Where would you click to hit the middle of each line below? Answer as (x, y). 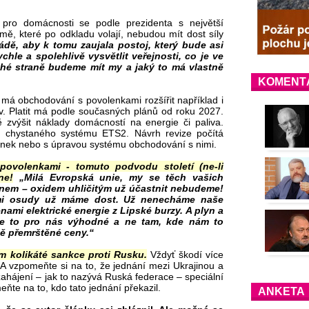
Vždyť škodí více (185, 254)
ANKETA (281, 291)
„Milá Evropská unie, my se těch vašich (122, 177)
